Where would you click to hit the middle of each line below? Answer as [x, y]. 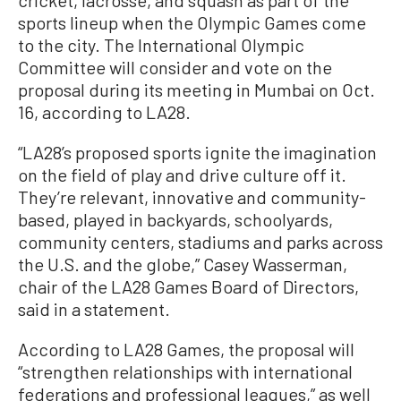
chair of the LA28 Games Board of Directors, [188, 286]
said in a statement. [94, 308]
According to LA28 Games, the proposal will [186, 349]
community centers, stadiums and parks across [200, 241]
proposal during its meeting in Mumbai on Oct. [196, 89]
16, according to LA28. [104, 111]
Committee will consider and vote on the [175, 67]
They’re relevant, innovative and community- [192, 196]
